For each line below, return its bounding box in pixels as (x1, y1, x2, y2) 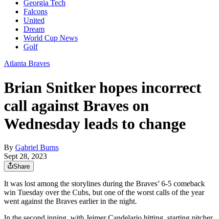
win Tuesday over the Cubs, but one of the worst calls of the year (4, 188, 204, 197)
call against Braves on (4, 96, 149, 114)
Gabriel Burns (15, 143, 59, 152)
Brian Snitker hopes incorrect (4, 78, 201, 96)
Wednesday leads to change (4, 114, 186, 132)
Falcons (23, 7, 47, 16)
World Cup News (23, 34, 78, 43)
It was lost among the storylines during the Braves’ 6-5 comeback (4, 179, 205, 188)
